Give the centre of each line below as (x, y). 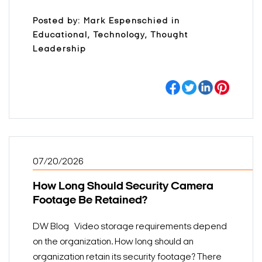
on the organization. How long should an (113, 242)
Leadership (59, 49)
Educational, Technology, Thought (111, 35)
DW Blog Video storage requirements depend (130, 227)
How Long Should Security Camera (123, 186)
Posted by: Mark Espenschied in (106, 21)
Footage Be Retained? (90, 200)
